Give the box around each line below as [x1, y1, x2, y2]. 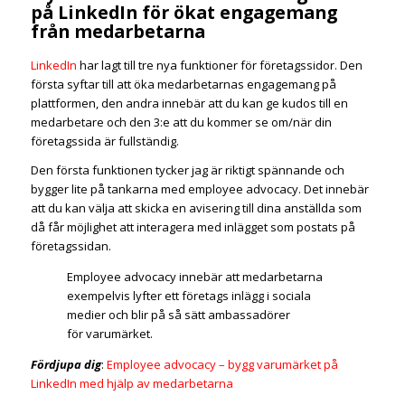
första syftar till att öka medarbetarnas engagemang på [30, 75, 336, 92]
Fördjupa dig [30, 355, 101, 372]
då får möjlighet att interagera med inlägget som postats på [30, 218, 355, 235]
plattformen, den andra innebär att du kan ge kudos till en [30, 94, 348, 111]
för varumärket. [66, 325, 153, 342]
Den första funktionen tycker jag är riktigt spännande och [30, 161, 344, 178]
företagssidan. [30, 237, 111, 254]
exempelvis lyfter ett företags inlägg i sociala [66, 287, 311, 304]
